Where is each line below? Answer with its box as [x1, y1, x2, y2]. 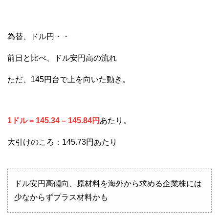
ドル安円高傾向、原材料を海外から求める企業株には [14, 179, 202, 188]
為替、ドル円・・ [7, 32, 70, 41]
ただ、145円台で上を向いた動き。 [7, 75, 130, 84]
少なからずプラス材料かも [14, 193, 108, 202]
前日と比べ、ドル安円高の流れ [7, 54, 117, 63]
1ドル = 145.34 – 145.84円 [7, 116, 100, 125]
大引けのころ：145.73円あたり [7, 138, 117, 147]
